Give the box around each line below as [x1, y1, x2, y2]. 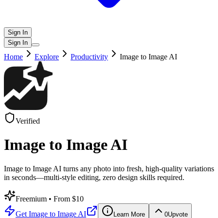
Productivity [71, 53, 108, 61]
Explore [35, 53, 59, 61]
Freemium [16, 194, 49, 203]
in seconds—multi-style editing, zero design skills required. [4, 173, 184, 182]
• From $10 [49, 194, 84, 203]
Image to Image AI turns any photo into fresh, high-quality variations [4, 164, 214, 173]
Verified [16, 117, 40, 125]
